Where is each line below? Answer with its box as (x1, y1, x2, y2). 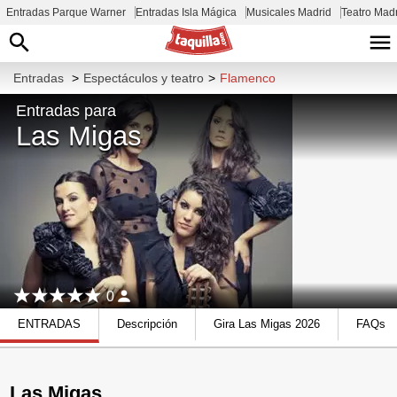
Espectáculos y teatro (83, 71, 204, 85)
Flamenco (220, 71, 276, 85)
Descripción (117, 316, 177, 331)
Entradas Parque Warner (6, 6, 126, 19)
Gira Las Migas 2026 (214, 316, 320, 331)
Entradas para (15, 101, 116, 120)
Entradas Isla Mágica (136, 6, 237, 19)
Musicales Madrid (246, 6, 331, 19)
